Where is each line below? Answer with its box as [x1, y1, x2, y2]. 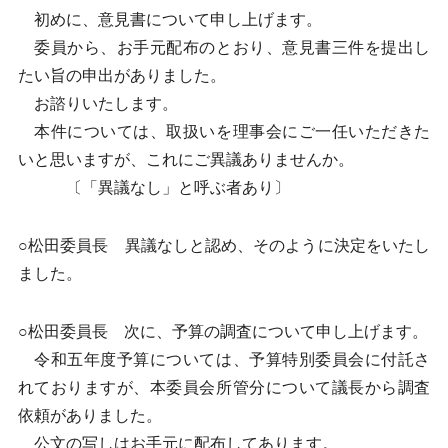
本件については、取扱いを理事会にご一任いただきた [17, 123, 431, 140]
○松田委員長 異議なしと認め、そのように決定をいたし [17, 237, 431, 254]
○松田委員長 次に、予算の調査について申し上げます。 [17, 323, 428, 340]
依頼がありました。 [17, 407, 162, 424]
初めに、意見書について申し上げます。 [17, 11, 322, 28]
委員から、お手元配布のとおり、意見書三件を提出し [17, 39, 431, 56]
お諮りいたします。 [17, 95, 178, 112]
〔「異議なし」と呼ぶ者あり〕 [17, 179, 290, 196]
